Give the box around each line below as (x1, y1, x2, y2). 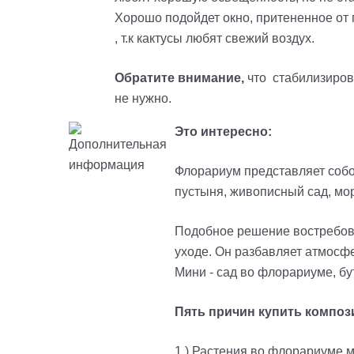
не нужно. (115, 92, 171, 106)
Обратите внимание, (115, 71, 244, 85)
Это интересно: (175, 125, 272, 139)
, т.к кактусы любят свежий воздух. (115, 32, 314, 46)
